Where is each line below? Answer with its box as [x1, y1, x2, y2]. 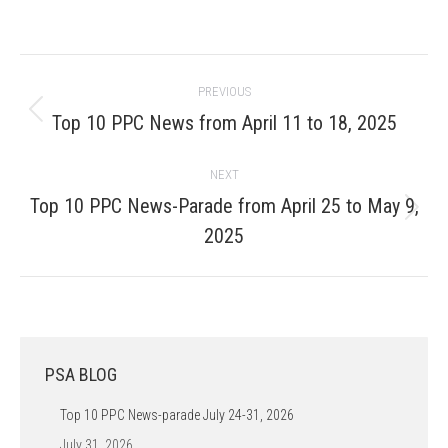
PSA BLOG [45, 364, 117, 385]
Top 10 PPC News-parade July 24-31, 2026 [60, 407, 294, 423]
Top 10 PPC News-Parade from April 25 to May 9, [29, 194, 419, 218]
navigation [20, 87, 129, 117]
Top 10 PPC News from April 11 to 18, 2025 [51, 111, 397, 135]
